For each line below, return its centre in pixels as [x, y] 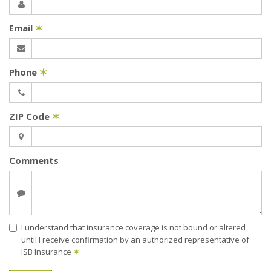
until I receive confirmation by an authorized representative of [135, 240]
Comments [34, 161]
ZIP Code [31, 116]
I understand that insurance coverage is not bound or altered [133, 228]
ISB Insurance [47, 252]
